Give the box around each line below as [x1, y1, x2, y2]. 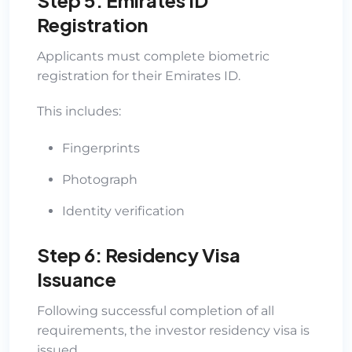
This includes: [37, 103, 121, 119]
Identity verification [62, 203, 185, 218]
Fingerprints [62, 140, 140, 156]
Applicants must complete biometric [37, 48, 269, 64]
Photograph [62, 171, 137, 187]
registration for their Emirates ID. [37, 68, 240, 83]
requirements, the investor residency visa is [37, 322, 310, 338]
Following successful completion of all [37, 302, 274, 318]
